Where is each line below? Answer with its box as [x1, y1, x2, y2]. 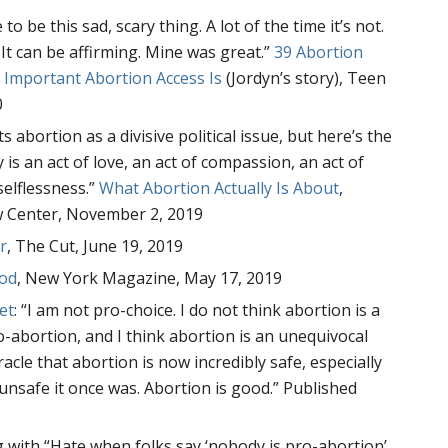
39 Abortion [274, 40, 364, 63]
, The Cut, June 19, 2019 [7, 234, 184, 257]
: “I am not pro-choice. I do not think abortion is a [14, 298, 381, 321]
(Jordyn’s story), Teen [222, 66, 387, 89]
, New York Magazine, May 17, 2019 [17, 266, 283, 289]
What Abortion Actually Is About [99, 176, 340, 199]
